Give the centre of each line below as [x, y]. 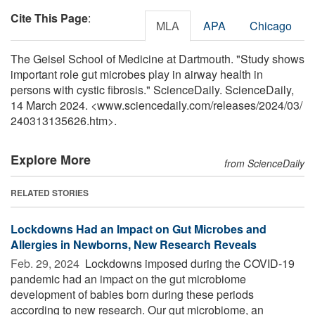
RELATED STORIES [50, 192]
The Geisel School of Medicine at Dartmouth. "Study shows [157, 58]
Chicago [271, 25]
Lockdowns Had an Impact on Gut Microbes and [139, 229]
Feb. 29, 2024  [46, 263]
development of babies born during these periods [132, 294]
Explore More [51, 159]
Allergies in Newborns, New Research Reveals [134, 244]
